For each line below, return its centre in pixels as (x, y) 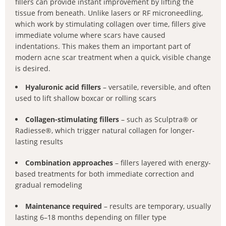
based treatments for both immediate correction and (105, 174)
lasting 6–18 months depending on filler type (91, 217)
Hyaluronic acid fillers (63, 87)
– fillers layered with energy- (162, 163)
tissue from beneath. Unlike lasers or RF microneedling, (109, 13)
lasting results (39, 142)
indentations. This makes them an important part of (103, 46)
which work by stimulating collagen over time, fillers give (110, 24)
